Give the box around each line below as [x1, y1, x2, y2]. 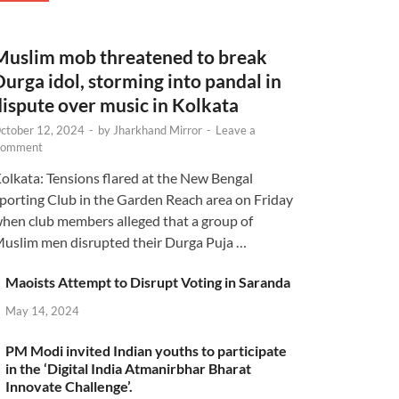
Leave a [216, 122, 256, 137]
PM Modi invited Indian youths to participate [5, 341, 288, 359]
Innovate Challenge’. [5, 377, 134, 395]
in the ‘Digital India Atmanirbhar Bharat [5, 359, 252, 377]
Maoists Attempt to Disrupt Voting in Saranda [5, 273, 291, 290]
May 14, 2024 [5, 303, 80, 318]
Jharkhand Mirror [113, 122, 203, 137]
